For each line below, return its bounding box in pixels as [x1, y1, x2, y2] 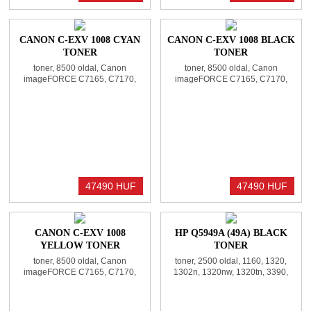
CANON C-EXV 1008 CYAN [19, 35, 141, 46]
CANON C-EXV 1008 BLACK [167, 35, 295, 46]
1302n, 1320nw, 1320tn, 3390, [174, 267, 289, 278]
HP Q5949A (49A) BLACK [174, 228, 287, 239]
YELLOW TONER [40, 240, 120, 251]
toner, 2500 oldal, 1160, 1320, [175, 256, 287, 267]
